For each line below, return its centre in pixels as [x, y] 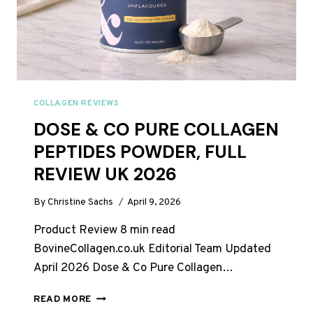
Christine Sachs [81, 203]
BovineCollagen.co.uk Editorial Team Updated [152, 250]
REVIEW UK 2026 [105, 174]
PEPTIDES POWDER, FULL [140, 152]
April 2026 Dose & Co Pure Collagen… [133, 269]
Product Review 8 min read [104, 231]
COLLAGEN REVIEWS [77, 103]
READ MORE [63, 300]
